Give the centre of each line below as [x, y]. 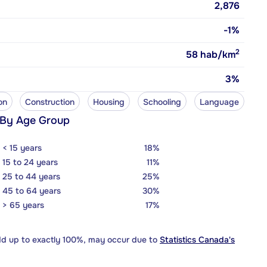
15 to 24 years [30, 162]
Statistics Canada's [197, 239]
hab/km [217, 54]
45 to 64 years [32, 190]
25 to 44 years [31, 176]
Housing [109, 102]
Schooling [162, 102]
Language [219, 102]
